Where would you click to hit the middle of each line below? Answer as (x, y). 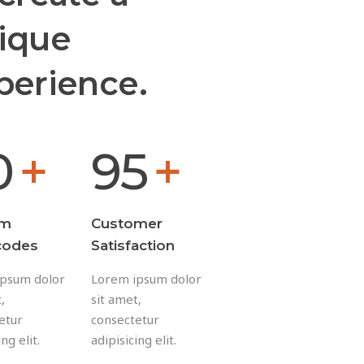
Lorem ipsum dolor (146, 279)
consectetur (125, 319)
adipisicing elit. (134, 340)
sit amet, (116, 299)
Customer (127, 223)
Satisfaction (133, 245)
